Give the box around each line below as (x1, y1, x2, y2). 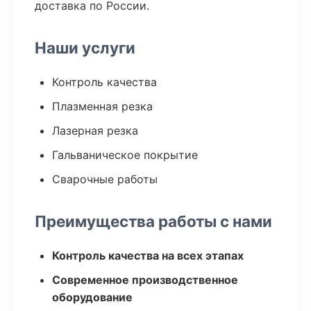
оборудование (52, 290, 133, 304)
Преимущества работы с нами (35, 212, 272, 230)
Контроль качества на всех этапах (52, 249, 244, 262)
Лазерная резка (52, 124, 138, 137)
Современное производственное (52, 273, 238, 287)
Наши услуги (35, 38, 135, 57)
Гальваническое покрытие (52, 148, 198, 162)
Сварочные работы (52, 172, 158, 186)
